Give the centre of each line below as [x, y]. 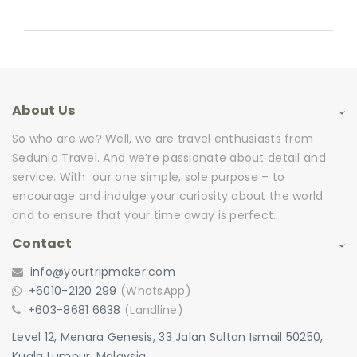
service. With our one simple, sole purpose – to [149, 177]
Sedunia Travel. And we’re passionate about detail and [169, 158]
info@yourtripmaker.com [100, 272]
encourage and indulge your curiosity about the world [168, 196]
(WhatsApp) [154, 291]
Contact [42, 244]
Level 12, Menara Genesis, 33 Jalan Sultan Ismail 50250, [168, 337]
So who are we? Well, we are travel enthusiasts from [163, 139]
